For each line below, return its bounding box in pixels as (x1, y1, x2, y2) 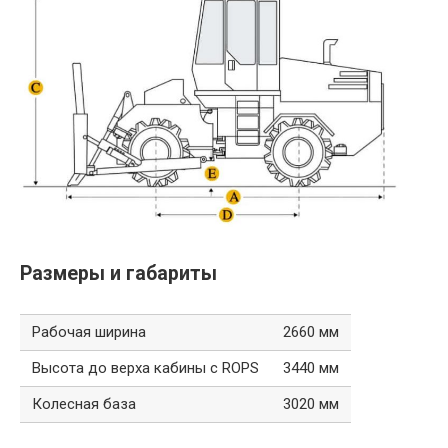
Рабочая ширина (32, 322, 146, 341)
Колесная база (32, 394, 136, 413)
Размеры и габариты (20, 261, 217, 285)
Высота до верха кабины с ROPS (32, 358, 259, 377)
